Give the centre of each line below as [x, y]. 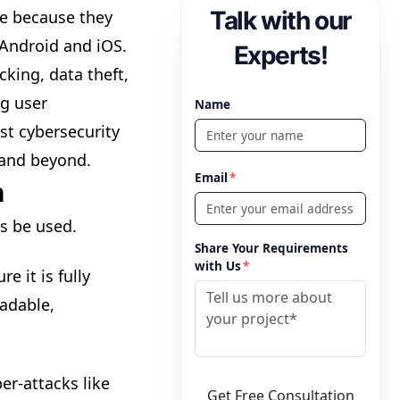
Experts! [280, 56]
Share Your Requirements [272, 249]
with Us [218, 267]
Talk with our [280, 21]
